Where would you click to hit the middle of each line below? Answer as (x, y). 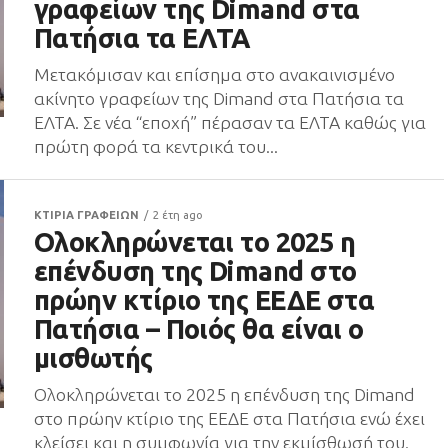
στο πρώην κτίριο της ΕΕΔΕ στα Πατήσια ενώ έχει (229, 418)
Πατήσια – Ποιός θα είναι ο (199, 329)
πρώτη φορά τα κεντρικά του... (156, 146)
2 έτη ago (178, 215)
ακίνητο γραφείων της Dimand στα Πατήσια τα (219, 98)
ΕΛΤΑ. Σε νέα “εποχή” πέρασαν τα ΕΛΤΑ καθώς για (230, 122)
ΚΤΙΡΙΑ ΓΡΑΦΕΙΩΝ (86, 215)
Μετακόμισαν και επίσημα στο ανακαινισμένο (214, 74)
